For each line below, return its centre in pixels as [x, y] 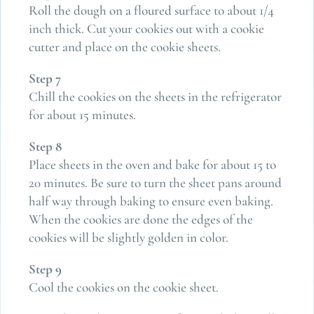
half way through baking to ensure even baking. [151, 200]
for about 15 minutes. [82, 114]
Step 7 [45, 78]
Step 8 [45, 146]
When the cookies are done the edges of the [141, 219]
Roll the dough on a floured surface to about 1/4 [151, 10]
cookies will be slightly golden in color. [128, 237]
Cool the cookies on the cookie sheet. [123, 287]
